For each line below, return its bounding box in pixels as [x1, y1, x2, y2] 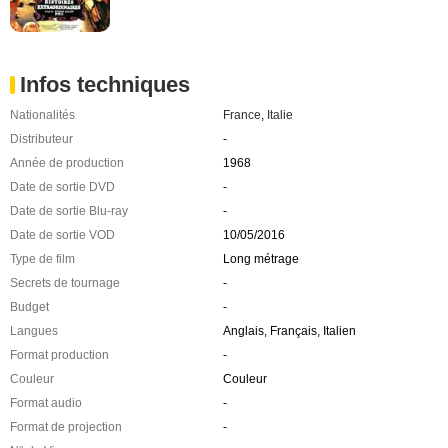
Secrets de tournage [10, 276, 120, 291]
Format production [10, 348, 109, 363]
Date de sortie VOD [10, 228, 115, 243]
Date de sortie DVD [10, 180, 115, 195]
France [222, 108, 261, 123]
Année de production [10, 156, 124, 171]
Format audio [10, 396, 82, 411]
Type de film [10, 252, 75, 267]
